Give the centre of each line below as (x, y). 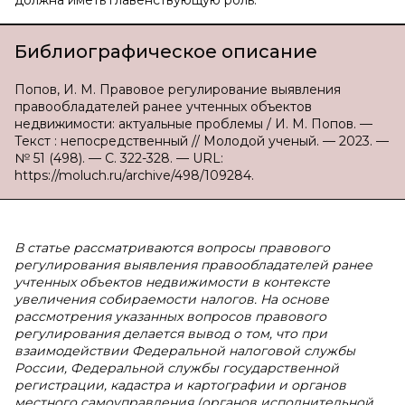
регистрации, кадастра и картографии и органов (180, 385)
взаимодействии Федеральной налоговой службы (185, 351)
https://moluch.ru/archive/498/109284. (134, 175)
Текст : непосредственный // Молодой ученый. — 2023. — (202, 141)
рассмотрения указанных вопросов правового (170, 316)
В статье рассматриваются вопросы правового (172, 248)
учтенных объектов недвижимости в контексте (172, 282)
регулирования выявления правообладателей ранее (193, 265)
